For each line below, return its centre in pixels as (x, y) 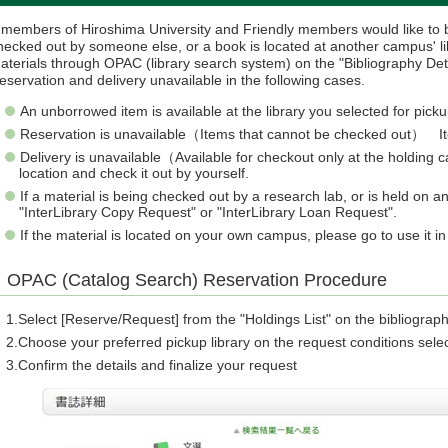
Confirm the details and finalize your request (158, 364)
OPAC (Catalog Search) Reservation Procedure (197, 279)
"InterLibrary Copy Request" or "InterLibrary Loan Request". (208, 211)
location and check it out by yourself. (134, 172)
